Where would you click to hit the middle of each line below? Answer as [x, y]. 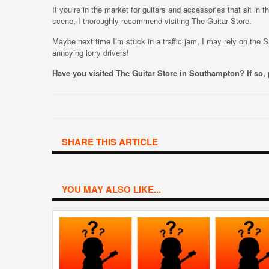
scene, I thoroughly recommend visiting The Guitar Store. [152, 21]
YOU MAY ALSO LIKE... [111, 189]
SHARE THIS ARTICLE [110, 142]
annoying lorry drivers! [91, 53]
